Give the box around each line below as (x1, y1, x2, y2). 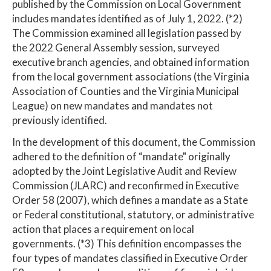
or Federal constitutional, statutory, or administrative (12, 207, 254, 221)
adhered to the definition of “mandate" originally (12, 149, 230, 163)
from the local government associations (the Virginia (12, 70, 249, 83)
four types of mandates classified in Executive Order (12, 251, 248, 264)
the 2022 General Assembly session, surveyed (12, 41, 220, 54)
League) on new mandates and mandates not (12, 99, 213, 112)
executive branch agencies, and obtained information (12, 55, 249, 68)
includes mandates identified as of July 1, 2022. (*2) (12, 11, 243, 25)
